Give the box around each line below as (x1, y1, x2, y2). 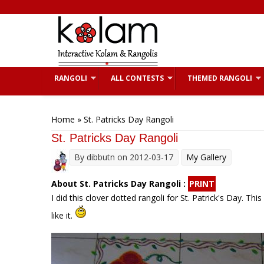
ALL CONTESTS (111, 73, 164, 83)
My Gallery (186, 151, 226, 163)
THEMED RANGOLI (187, 73, 252, 83)
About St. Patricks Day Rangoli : (51, 178, 188, 189)
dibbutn (87, 151, 115, 163)
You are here (51, 102, 111, 114)
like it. (51, 210, 75, 221)
